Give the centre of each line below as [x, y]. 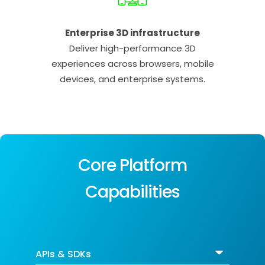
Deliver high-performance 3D [132, 49]
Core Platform [132, 165]
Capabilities [132, 192]
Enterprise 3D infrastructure [132, 33]
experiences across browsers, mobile [132, 64]
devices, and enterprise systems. [132, 79]
